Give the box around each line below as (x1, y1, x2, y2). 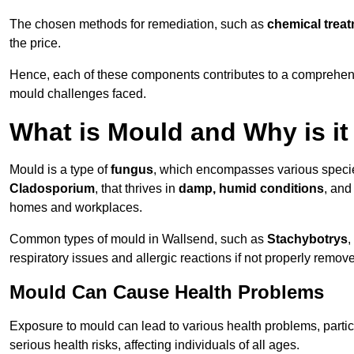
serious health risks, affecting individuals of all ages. (9, 338, 299, 352)
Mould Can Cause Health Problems (9, 281, 324, 303)
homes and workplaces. (9, 201, 142, 215)
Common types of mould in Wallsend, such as (9, 232, 267, 247)
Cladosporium (9, 182, 95, 196)
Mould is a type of (9, 163, 111, 177)
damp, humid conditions (179, 182, 324, 196)
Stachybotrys (267, 232, 348, 247)
